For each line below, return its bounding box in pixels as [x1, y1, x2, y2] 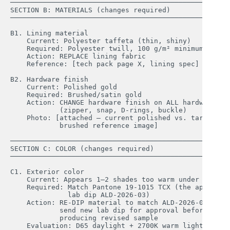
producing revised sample [10, 214, 158, 222]
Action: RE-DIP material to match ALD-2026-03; [10, 198, 216, 206]
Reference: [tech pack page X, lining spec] [10, 60, 199, 68]
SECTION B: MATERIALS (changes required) [10, 6, 170, 14]
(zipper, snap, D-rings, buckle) [10, 106, 187, 114]
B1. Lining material [10, 29, 88, 37]
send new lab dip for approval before [10, 206, 212, 214]
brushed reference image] [10, 121, 158, 129]
